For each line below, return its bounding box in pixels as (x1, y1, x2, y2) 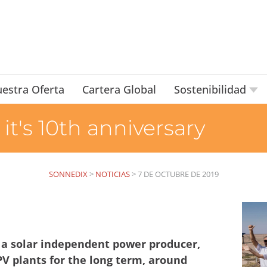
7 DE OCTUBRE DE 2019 (137, 169, 219, 179)
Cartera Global (82, 82, 156, 97)
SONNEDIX (48, 169, 88, 179)
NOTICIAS (95, 169, 130, 179)
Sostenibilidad (173, 82, 249, 97)
